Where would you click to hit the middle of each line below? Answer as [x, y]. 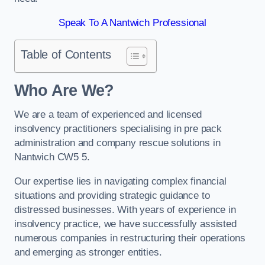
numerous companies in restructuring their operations [130, 238]
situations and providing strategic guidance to [112, 195]
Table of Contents [66, 55]
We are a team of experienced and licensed [108, 115]
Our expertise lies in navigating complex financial [120, 181]
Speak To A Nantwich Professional [132, 22]
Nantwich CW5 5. [52, 157]
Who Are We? [64, 90]
